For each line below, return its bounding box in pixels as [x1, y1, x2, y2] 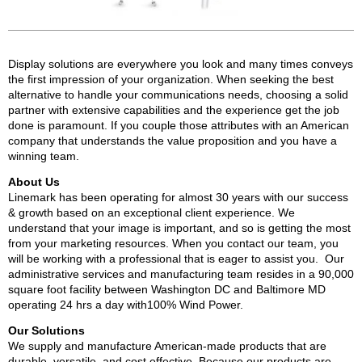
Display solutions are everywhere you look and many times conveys [8, 57, 353, 70]
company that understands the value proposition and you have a [8, 134, 337, 147]
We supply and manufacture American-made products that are [8, 339, 326, 352]
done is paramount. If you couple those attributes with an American [8, 119, 349, 132]
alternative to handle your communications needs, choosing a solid [8, 88, 348, 101]
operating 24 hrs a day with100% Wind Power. [8, 298, 246, 311]
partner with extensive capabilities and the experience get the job [8, 103, 339, 116]
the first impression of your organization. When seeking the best [8, 73, 334, 86]
